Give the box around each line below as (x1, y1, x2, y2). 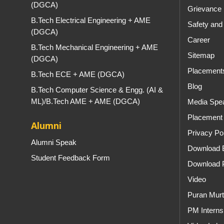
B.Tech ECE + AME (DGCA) (31, 70, 124, 78)
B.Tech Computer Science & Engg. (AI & (31, 85, 163, 94)
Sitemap (187, 51, 214, 59)
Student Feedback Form (31, 153, 110, 162)
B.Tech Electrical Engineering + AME (31, 16, 150, 24)
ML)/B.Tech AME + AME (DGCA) (31, 97, 140, 105)
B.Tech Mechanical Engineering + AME (31, 43, 158, 51)
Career (187, 35, 210, 44)
